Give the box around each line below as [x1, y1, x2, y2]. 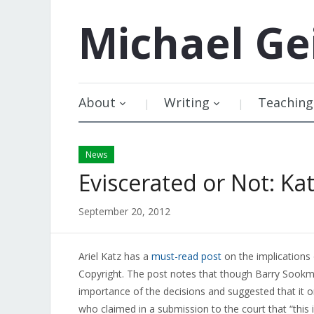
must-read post [151, 250, 221, 263]
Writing [164, 94, 210, 111]
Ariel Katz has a [78, 250, 151, 263]
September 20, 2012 [78, 205, 170, 218]
